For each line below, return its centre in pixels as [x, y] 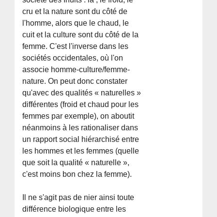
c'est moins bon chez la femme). [77, 174]
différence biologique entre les [74, 209]
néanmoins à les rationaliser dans [80, 127]
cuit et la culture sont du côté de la [81, 34]
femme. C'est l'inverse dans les [76, 46]
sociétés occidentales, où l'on [73, 58]
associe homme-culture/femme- [76, 69]
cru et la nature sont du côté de [75, 11]
